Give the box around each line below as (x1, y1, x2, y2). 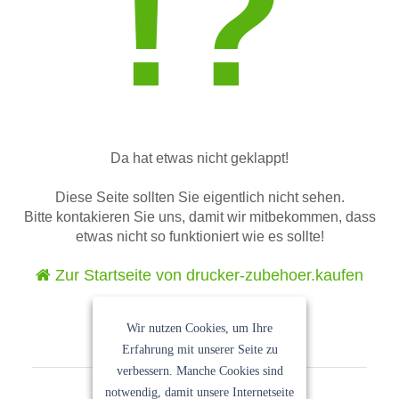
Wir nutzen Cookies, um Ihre (126, 321, 273, 335)
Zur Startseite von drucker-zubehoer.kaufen (51, 266, 363, 285)
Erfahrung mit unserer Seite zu (121, 342, 278, 356)
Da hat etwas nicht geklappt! (110, 151, 289, 167)
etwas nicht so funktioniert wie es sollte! (75, 229, 324, 245)
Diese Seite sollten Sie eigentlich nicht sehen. (54, 190, 345, 206)
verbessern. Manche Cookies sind (116, 363, 283, 378)
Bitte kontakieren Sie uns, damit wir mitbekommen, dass (23, 209, 376, 225)
